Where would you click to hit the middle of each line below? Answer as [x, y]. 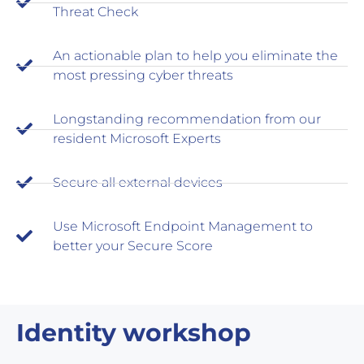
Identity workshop [134, 333]
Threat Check [95, 12]
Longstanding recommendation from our [187, 119]
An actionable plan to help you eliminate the [195, 56]
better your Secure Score [133, 246]
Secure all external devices [138, 183]
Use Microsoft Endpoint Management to [183, 227]
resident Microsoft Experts [137, 139]
